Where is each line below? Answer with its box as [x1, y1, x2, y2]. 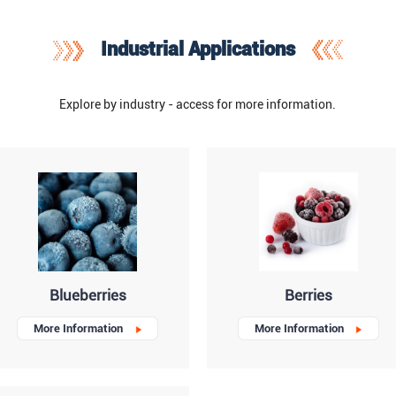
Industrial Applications [100, 36, 295, 60]
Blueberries [49, 286, 126, 305]
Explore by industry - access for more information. [59, 97, 337, 112]
